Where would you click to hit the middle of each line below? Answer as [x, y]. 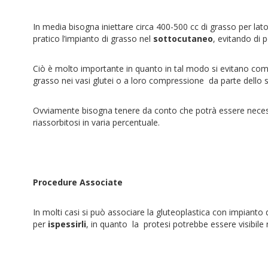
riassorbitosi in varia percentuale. [96, 122]
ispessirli [67, 224]
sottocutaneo [183, 39]
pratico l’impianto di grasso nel [93, 39]
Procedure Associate [78, 182]
